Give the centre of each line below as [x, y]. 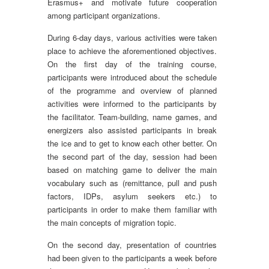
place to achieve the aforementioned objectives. [132, 51]
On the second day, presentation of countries [132, 245]
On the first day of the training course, [132, 64]
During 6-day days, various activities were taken [132, 38]
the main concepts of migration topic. [112, 222]
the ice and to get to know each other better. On [132, 143]
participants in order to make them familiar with [132, 209]
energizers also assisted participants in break [132, 130]
